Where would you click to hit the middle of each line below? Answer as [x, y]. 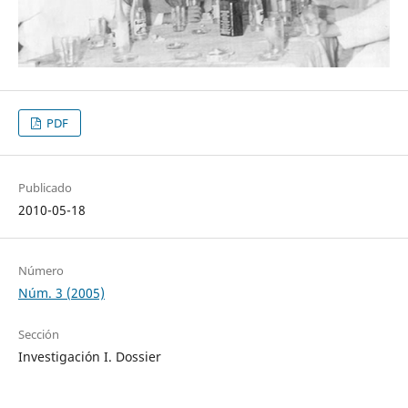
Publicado [45, 187]
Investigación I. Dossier [89, 356]
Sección [38, 334]
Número [41, 270]
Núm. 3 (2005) [61, 292]
